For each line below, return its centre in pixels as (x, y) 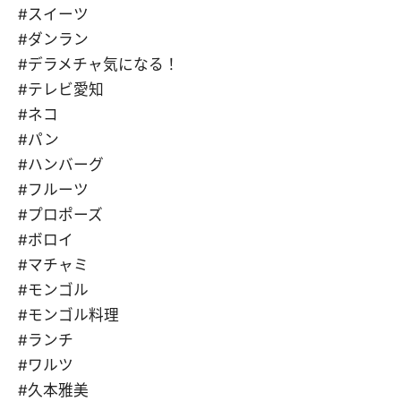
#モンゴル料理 (68, 316)
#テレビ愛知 (61, 90)
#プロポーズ (60, 215)
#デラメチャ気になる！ (98, 65)
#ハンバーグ (61, 165)
